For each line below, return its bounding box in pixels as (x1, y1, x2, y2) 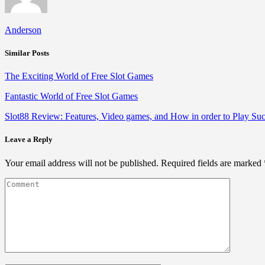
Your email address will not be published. (5, 157, 159, 168)
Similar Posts (5, 48, 49, 57)
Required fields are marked (161, 157, 264, 168)
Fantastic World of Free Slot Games (5, 91, 138, 102)
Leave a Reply (5, 135, 53, 144)
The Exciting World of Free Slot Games (5, 71, 153, 82)
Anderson (5, 24, 41, 35)
